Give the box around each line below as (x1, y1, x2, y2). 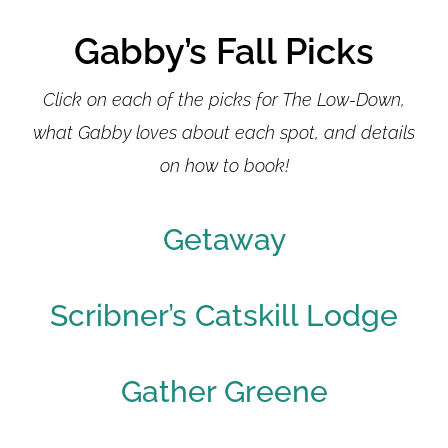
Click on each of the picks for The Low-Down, (43, 88, 405, 110)
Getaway (162, 221, 286, 257)
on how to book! (159, 154, 289, 176)
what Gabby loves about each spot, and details (33, 121, 415, 143)
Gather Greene (120, 373, 328, 409)
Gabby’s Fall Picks (74, 29, 374, 72)
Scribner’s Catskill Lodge (50, 297, 398, 333)
